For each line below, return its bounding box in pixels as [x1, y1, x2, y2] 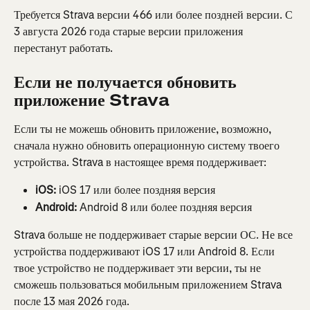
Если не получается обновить [14, 71, 241, 94]
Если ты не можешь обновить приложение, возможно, [14, 122, 274, 137]
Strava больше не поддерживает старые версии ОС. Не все [14, 228, 295, 243]
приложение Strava [14, 89, 170, 112]
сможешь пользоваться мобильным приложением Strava [14, 277, 284, 293]
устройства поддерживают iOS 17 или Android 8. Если [14, 244, 277, 259]
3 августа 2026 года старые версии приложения [14, 24, 246, 39]
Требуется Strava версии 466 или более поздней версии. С [14, 7, 295, 22]
